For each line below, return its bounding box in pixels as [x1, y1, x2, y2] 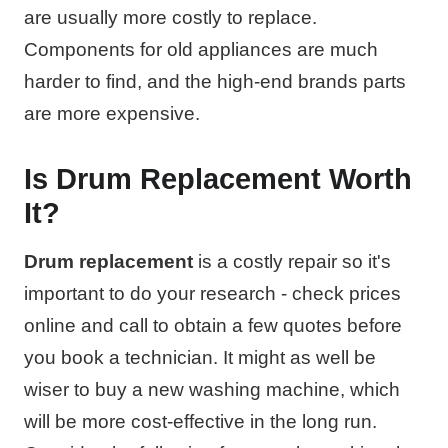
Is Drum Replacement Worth [24, 162, 412, 195]
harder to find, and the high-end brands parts [24, 70, 406, 92]
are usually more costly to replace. [24, 6, 317, 28]
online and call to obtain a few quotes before [24, 314, 402, 336]
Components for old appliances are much [24, 38, 378, 60]
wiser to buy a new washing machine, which [24, 378, 400, 400]
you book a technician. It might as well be [24, 346, 376, 368]
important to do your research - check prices [24, 282, 401, 304]
